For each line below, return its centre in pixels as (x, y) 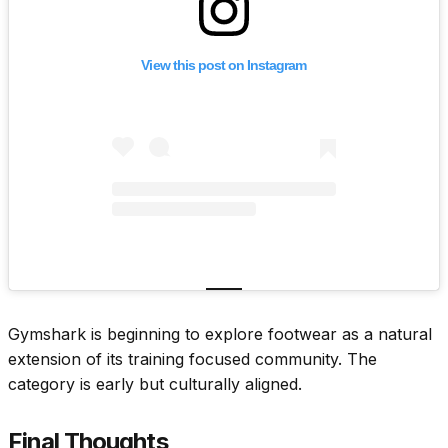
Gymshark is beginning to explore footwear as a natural (220, 333)
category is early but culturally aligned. (155, 383)
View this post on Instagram (224, 65)
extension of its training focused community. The (192, 358)
